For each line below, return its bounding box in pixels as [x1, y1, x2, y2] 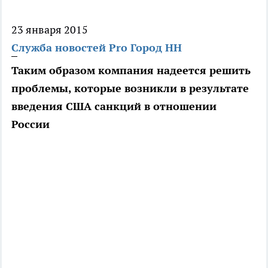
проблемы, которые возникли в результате [11, 81, 249, 96]
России [11, 117, 50, 132]
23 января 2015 [11, 23, 88, 37]
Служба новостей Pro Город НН [11, 41, 182, 55]
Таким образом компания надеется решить [11, 63, 251, 78]
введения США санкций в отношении [11, 99, 217, 114]
